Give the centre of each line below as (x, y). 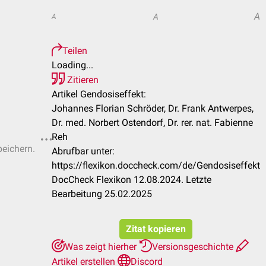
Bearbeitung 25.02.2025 (102, 194)
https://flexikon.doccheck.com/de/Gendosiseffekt (156, 165)
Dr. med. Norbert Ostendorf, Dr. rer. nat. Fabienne (152, 123)
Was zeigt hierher (102, 247)
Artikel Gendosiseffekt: (99, 94)
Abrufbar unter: (83, 151)
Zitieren (82, 80)
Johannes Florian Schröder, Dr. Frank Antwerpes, (153, 108)
